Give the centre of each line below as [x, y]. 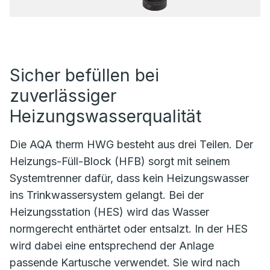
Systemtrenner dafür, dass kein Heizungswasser [129, 178]
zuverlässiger [63, 96]
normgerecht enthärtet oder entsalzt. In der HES [129, 229]
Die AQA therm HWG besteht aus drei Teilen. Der [131, 144]
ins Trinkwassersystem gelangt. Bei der [107, 195]
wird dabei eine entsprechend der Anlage [112, 246]
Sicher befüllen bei [84, 75]
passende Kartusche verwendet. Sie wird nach [125, 262]
